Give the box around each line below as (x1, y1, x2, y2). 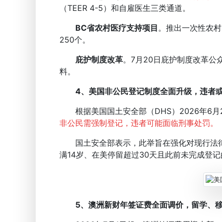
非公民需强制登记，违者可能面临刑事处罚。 (59, 118, 218, 128)
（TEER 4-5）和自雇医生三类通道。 (59, 3, 190, 13)
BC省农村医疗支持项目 (75, 23, 158, 33)
